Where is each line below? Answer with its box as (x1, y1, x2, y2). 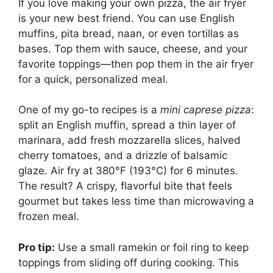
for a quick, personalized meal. (18, 73, 168, 85)
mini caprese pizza (160, 104, 251, 116)
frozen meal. (18, 210, 79, 223)
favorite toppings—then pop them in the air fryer (18, 57, 253, 70)
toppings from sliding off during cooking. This (18, 256, 239, 269)
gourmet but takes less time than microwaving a (18, 195, 254, 208)
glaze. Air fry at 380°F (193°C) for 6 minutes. (18, 165, 238, 177)
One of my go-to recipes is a (18, 104, 160, 116)
